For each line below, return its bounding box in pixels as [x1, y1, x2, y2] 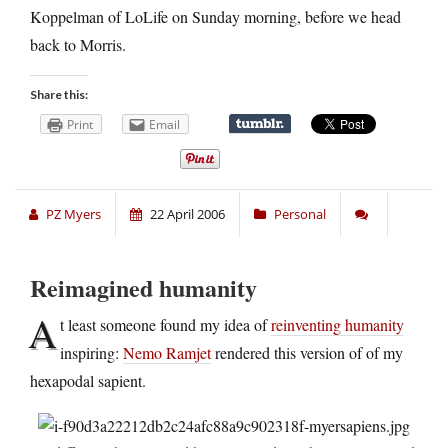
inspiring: [60, 341, 123, 363]
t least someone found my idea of [60, 313, 271, 335]
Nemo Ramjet [123, 341, 211, 363]
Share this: [30, 86, 88, 102]
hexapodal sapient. [30, 369, 146, 391]
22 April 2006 [150, 204, 225, 223]
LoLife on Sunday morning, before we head [125, 5, 401, 27]
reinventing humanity [271, 313, 404, 335]
